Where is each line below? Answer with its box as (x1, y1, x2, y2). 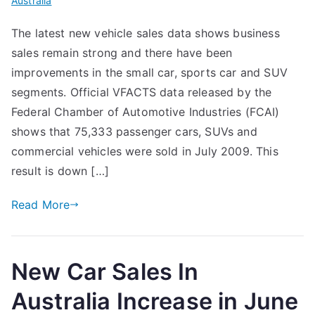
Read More (11, 198, 70, 212)
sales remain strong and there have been (11, 46, 233, 60)
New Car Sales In (11, 258, 199, 285)
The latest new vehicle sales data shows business (11, 26, 280, 40)
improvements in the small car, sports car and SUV (11, 65, 288, 79)
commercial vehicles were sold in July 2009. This (11, 144, 278, 158)
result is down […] (11, 164, 109, 178)
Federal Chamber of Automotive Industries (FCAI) (11, 105, 280, 119)
